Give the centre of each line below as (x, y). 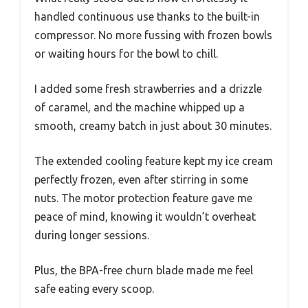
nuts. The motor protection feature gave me (143, 198)
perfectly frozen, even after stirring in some (141, 180)
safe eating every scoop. (94, 289)
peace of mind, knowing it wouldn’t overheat (145, 217)
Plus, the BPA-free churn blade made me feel (144, 271)
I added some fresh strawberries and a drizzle (148, 89)
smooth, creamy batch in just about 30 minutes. (153, 126)
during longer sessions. (92, 235)
